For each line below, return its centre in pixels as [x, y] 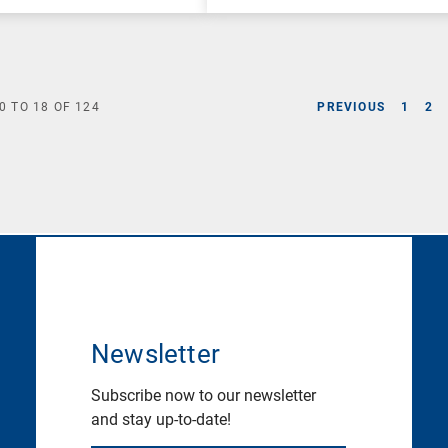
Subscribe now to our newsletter [203, 395]
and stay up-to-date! [160, 419]
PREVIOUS [351, 106]
